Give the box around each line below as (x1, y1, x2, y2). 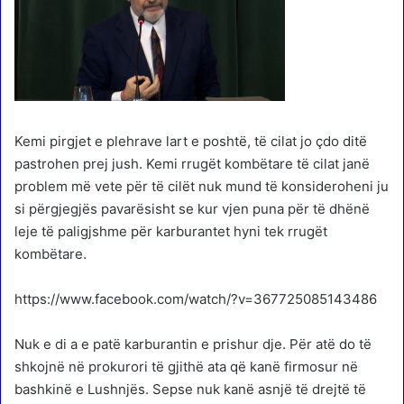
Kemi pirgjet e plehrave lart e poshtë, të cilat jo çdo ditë (14, 132, 367, 150)
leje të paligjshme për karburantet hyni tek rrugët (14, 222, 327, 240)
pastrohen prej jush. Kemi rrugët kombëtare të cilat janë (14, 154, 370, 172)
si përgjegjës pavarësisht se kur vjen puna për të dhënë (14, 199, 370, 217)
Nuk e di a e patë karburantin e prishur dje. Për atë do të (14, 335, 372, 353)
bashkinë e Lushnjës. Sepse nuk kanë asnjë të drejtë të (14, 380, 366, 398)
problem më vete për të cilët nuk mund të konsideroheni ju (14, 177, 389, 195)
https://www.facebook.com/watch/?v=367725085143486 (14, 289, 377, 308)
